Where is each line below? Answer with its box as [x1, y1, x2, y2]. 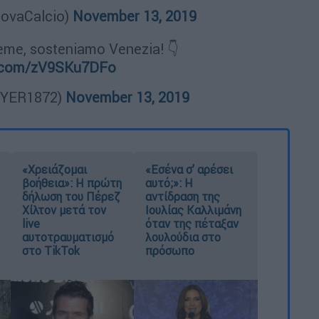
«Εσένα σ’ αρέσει [145, 162, 234, 177]
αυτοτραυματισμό [21, 230, 114, 244]
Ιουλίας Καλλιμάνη [145, 203, 242, 217]
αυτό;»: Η [145, 176, 194, 190]
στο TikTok [21, 244, 80, 258]
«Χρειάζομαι [21, 162, 87, 177]
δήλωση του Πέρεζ [21, 189, 120, 204]
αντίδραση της [145, 189, 221, 204]
